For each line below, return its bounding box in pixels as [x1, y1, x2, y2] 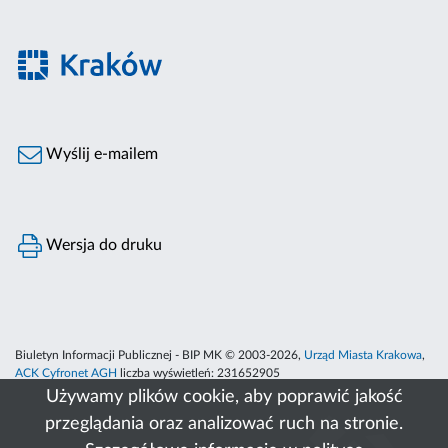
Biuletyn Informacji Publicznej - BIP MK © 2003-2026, [15, 349, 304, 362]
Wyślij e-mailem [42, 146, 159, 163]
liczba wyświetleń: [117, 367, 217, 380]
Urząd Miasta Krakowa [304, 349, 422, 362]
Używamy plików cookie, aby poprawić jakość [45, 388, 403, 406]
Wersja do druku [42, 237, 163, 254]
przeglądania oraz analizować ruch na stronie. [45, 415, 403, 433]
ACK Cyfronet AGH [15, 367, 117, 380]
